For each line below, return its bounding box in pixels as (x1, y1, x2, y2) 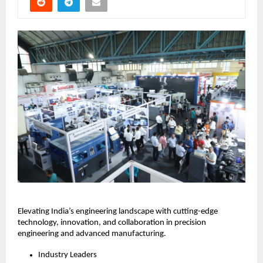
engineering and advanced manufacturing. (18, 230, 168, 238)
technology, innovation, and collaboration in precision (18, 218, 206, 227)
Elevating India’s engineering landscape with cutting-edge (18, 207, 218, 216)
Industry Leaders (38, 251, 97, 259)
